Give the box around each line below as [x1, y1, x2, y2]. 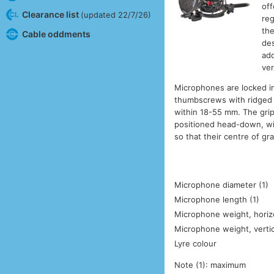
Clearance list [21, 9, 81, 20]
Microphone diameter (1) [174, 180, 269, 190]
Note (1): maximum [174, 260, 246, 270]
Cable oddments [21, 28, 91, 39]
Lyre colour [174, 239, 217, 249]
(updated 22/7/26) [80, 9, 151, 20]
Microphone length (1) [174, 194, 260, 205]
